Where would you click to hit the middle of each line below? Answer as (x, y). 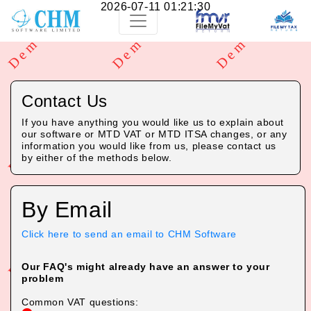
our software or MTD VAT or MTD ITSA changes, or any (154, 134)
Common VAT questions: (80, 302)
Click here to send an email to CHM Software (129, 234)
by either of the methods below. (97, 158)
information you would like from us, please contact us (149, 146)
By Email (67, 210)
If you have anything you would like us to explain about (153, 122)
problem (43, 278)
